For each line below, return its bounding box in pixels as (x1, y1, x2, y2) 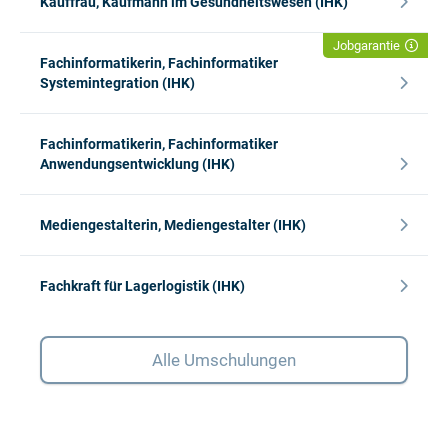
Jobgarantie (333, 37, 400, 53)
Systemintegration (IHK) (40, 74, 195, 91)
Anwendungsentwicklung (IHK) (40, 155, 235, 172)
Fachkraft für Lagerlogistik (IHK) (40, 277, 245, 294)
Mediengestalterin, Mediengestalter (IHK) (40, 216, 306, 233)
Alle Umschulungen (152, 349, 296, 370)
